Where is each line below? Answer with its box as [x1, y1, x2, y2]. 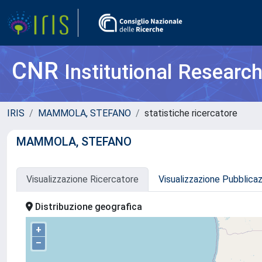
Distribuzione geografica [33, 201, 142, 212]
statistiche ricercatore [144, 108, 237, 119]
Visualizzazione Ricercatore [26, 174, 139, 185]
